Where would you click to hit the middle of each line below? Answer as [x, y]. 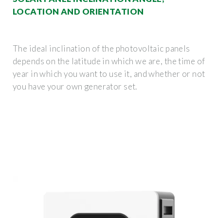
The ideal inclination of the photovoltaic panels [101, 48]
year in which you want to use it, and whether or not [109, 73]
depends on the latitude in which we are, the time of [109, 61]
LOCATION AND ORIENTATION [78, 11]
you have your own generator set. [75, 86]
